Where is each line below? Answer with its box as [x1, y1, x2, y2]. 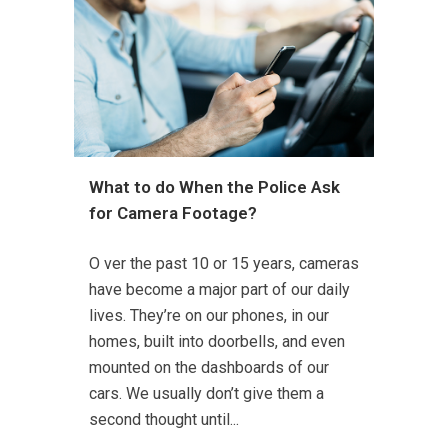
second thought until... [89, 410, 239, 430]
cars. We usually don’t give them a [89, 384, 324, 404]
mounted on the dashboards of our [89, 358, 329, 378]
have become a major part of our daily [89, 280, 350, 300]
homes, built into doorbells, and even [89, 332, 345, 352]
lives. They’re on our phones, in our [89, 306, 329, 326]
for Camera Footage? [89, 203, 257, 224]
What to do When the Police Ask [89, 177, 340, 198]
